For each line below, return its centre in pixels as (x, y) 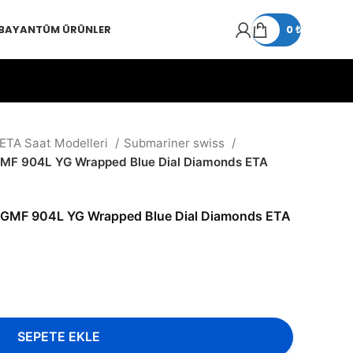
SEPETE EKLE (58, 337)
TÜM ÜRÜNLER (73, 30)
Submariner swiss (176, 143)
